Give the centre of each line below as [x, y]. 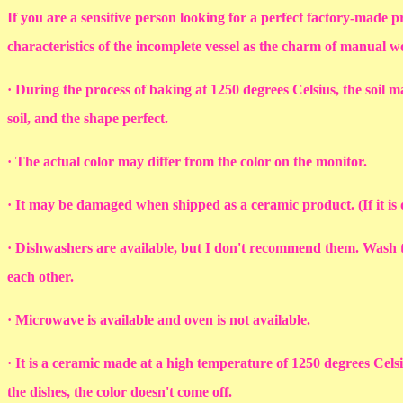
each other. [42, 277]
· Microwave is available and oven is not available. [161, 320]
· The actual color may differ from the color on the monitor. [189, 162]
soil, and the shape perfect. [90, 119]
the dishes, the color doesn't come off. [120, 392]
